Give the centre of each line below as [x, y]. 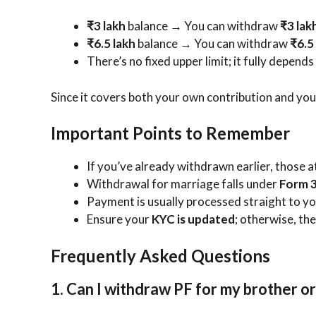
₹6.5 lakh [111, 44]
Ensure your [119, 219]
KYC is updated [193, 219]
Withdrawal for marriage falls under [183, 184]
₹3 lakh [106, 26]
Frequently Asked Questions [160, 255]
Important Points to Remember [170, 133]
